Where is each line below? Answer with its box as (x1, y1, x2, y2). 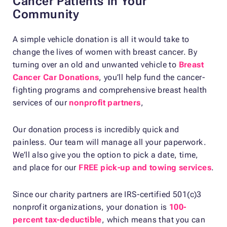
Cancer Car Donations (13, 72, 99, 83)
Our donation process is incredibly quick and (13, 125, 179, 135)
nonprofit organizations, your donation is (13, 202, 169, 212)
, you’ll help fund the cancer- (99, 72, 205, 83)
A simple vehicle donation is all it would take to (13, 34, 190, 45)
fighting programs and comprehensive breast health (13, 85, 207, 95)
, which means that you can (101, 215, 206, 225)
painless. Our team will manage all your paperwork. (13, 137, 206, 147)
